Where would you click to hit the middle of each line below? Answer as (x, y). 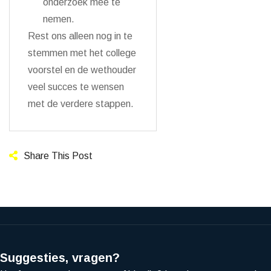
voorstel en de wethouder (82, 70)
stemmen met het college (82, 53)
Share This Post (58, 155)
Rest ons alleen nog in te (80, 36)
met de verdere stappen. (81, 103)
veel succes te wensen (76, 87)
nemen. (59, 19)
